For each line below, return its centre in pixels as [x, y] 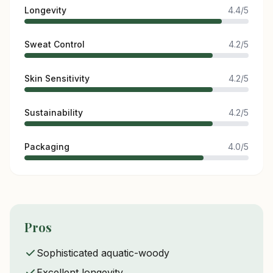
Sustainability [54, 112]
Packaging [47, 147]
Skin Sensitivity [57, 78]
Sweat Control [55, 44]
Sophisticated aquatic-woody [103, 253]
